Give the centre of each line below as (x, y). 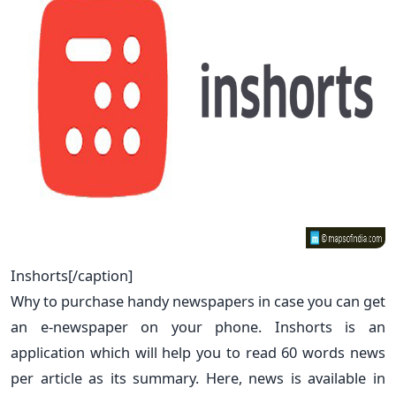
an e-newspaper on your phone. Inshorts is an (198, 326)
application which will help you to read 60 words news (198, 352)
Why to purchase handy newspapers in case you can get (198, 301)
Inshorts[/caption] (72, 275)
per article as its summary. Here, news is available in (198, 377)
